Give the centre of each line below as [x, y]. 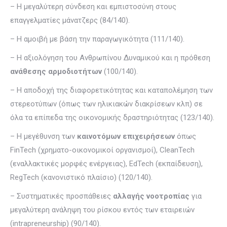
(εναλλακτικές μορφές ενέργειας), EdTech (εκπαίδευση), [106, 164]
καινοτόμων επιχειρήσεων [125, 136]
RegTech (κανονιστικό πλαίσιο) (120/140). [81, 177]
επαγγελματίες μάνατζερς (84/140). [70, 20]
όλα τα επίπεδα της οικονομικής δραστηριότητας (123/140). [112, 118]
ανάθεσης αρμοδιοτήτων [56, 71]
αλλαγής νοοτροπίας [151, 196]
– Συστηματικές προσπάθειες [62, 196]
